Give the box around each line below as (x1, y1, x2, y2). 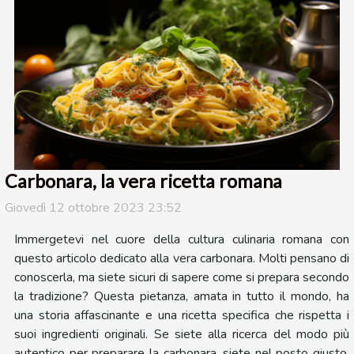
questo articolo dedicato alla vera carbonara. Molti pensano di (14, 250, 349, 268)
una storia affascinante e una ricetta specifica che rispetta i (14, 307, 349, 325)
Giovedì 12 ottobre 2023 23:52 (5, 199, 182, 217)
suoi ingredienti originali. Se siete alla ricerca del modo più (14, 326, 349, 344)
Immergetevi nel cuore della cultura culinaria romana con (14, 231, 349, 249)
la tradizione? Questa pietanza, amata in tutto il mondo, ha (14, 288, 349, 306)
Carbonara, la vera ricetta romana (5, 170, 282, 193)
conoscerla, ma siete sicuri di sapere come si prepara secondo (14, 269, 349, 287)
